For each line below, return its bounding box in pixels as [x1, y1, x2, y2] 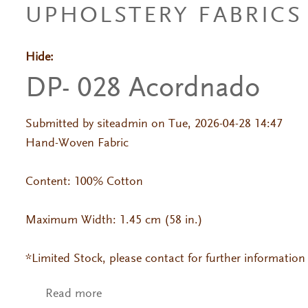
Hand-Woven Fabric [25, 137, 132, 151]
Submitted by [25, 118, 97, 131]
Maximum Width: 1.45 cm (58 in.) [25, 214, 203, 228]
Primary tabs [25, 56, 176, 86]
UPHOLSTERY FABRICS [25, 5, 302, 28]
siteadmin [96, 118, 148, 131]
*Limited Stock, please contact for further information [25, 253, 305, 266]
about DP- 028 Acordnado [101, 287, 238, 300]
